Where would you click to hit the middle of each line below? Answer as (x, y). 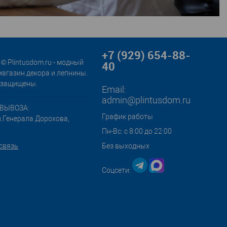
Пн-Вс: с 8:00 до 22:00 (137, 131)
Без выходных (126, 146)
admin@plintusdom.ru (146, 100)
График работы (127, 117)
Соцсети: (117, 171)
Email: (114, 90)
